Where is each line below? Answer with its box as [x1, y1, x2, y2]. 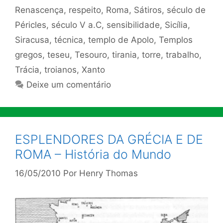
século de [167, 4, 206, 15]
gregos [15, 49, 42, 60]
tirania [112, 49, 137, 60]
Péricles [15, 19, 46, 30]
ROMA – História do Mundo [15, 146, 171, 162]
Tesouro [75, 49, 107, 60]
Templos [159, 34, 193, 45]
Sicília [165, 19, 188, 30]
